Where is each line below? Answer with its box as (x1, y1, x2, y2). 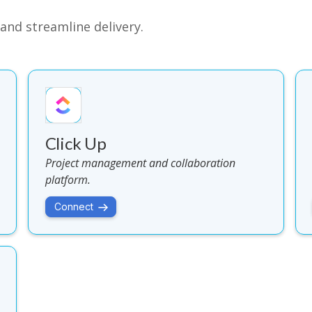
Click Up (45, 133, 107, 153)
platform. (45, 172, 91, 187)
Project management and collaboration (45, 155, 235, 171)
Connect (54, 201, 93, 212)
